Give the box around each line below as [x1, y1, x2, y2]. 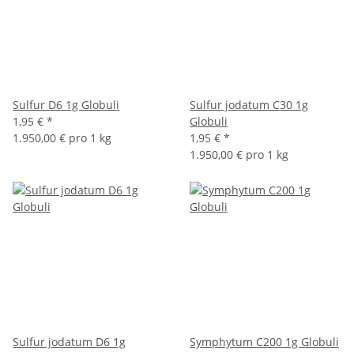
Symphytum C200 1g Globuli [190, 333, 339, 349]
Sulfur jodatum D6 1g [13, 333, 126, 349]
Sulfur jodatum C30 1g [190, 96, 308, 112]
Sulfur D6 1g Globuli [13, 96, 119, 112]
